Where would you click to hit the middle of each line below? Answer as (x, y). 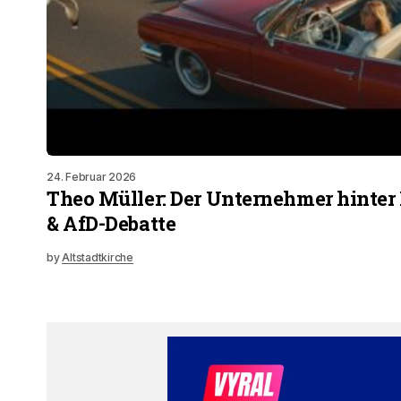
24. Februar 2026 (92, 177)
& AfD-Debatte (111, 223)
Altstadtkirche (98, 257)
